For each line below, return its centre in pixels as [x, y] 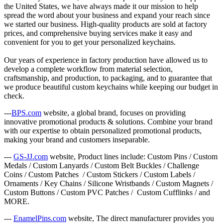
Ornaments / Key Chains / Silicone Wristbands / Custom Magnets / [109, 183]
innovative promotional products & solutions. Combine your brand [108, 121]
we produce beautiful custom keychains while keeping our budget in [111, 87]
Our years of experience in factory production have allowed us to [106, 60]
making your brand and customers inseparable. [77, 139]
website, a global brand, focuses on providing [113, 112]
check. [14, 96]
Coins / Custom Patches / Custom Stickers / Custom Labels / [100, 174]
